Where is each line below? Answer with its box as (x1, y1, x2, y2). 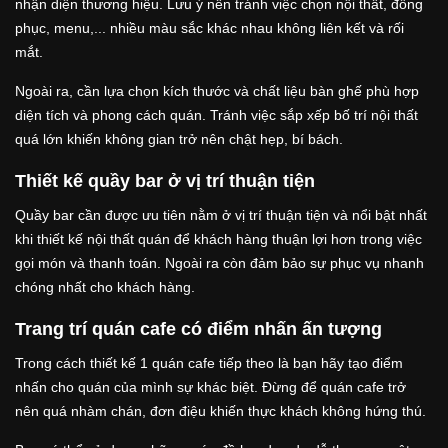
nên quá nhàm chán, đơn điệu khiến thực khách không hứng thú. (15, 402, 430, 419)
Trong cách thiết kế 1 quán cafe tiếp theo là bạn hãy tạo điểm (15, 354, 403, 371)
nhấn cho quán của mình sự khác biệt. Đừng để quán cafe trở (15, 378, 406, 395)
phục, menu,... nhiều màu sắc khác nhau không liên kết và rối (15, 19, 404, 36)
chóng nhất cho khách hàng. (15, 278, 199, 295)
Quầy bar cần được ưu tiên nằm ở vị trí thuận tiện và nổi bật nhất (15, 206, 427, 223)
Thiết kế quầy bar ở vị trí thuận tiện (15, 170, 315, 191)
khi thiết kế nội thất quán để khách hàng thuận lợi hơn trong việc (15, 230, 422, 247)
